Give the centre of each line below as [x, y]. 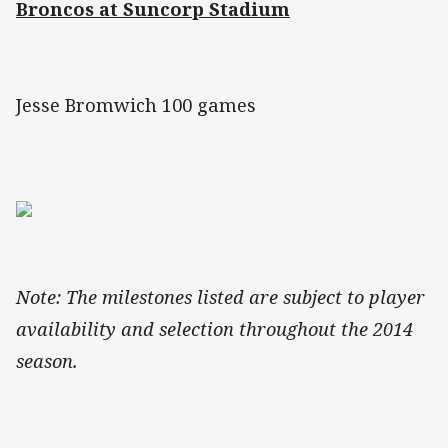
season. [47, 361]
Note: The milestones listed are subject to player [220, 297]
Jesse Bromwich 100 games [136, 105]
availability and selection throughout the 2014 [214, 329]
